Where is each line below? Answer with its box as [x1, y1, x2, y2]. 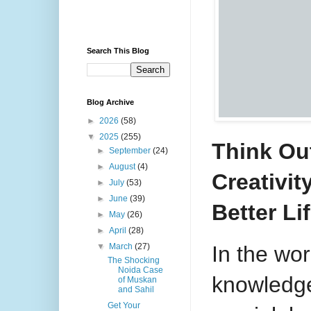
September [109, 146, 153, 156]
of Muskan [117, 275, 157, 285]
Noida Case [117, 265, 163, 276]
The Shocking [107, 255, 160, 266]
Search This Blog [87, 47, 149, 56]
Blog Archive [87, 98, 134, 107]
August [109, 162, 138, 172]
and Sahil [117, 285, 154, 295]
